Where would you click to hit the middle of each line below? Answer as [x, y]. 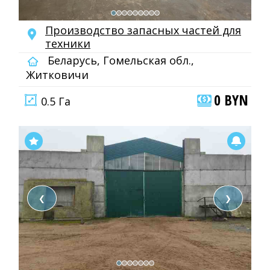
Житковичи [57, 75]
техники [68, 43]
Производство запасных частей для [143, 30]
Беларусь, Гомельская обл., [119, 60]
